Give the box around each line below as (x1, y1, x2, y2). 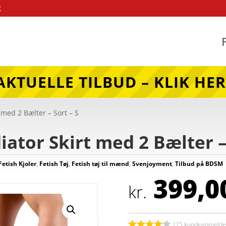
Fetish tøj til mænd (72, 159, 130, 168)
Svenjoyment (132, 159, 173, 168)
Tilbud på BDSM (175, 159, 223, 168)
